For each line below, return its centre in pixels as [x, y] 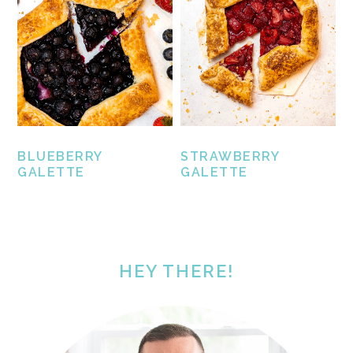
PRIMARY [70, 243]
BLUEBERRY [60, 157]
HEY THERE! [176, 271]
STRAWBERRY [230, 157]
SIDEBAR [69, 269]
